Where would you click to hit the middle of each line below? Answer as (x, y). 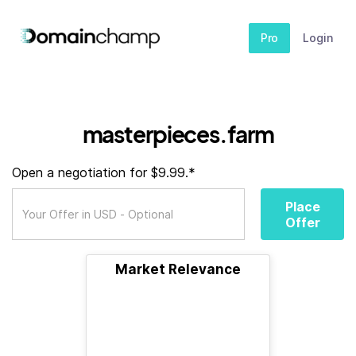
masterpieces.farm (178, 134)
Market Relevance (178, 269)
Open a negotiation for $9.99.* (104, 172)
